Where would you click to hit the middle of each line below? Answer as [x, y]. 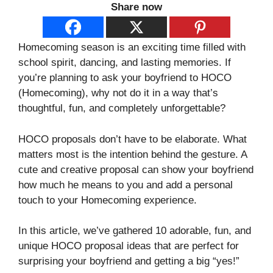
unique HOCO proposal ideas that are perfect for [129, 246]
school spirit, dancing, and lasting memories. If [125, 63]
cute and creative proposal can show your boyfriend [136, 169]
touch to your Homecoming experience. [108, 200]
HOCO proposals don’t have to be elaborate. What [133, 139]
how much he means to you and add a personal [126, 185]
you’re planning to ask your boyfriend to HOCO [125, 78]
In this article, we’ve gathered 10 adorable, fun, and [135, 231]
